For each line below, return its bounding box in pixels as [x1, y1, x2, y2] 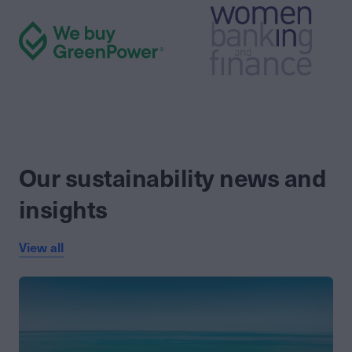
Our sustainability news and [19, 163, 327, 194]
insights [19, 195, 108, 225]
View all [19, 240, 64, 255]
